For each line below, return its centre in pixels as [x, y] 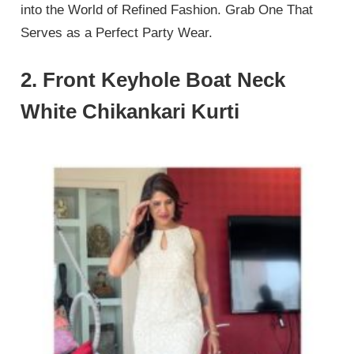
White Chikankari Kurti [130, 112]
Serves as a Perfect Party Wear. [117, 32]
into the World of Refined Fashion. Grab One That [167, 9]
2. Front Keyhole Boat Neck [153, 80]
